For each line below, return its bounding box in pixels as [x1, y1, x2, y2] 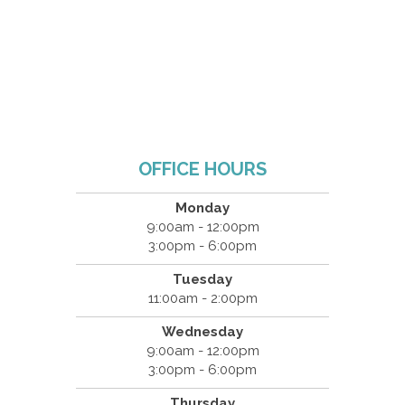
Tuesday [173, 271, 232, 288]
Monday [175, 200, 230, 217]
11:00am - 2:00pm [147, 290, 258, 307]
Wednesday [162, 324, 243, 341]
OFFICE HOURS [138, 158, 267, 181]
